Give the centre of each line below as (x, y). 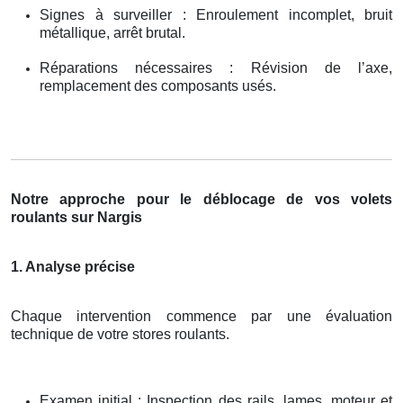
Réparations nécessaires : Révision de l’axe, (216, 67)
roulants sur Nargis (76, 217)
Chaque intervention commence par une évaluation (201, 316)
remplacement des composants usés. (158, 85)
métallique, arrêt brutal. (112, 32)
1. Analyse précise (73, 266)
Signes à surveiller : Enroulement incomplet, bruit (216, 14)
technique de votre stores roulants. (120, 334)
